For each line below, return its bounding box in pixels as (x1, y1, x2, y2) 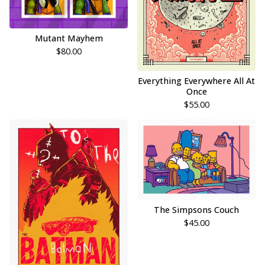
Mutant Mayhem (34, 33, 103, 44)
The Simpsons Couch (154, 204, 239, 216)
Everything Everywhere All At (138, 75, 255, 86)
